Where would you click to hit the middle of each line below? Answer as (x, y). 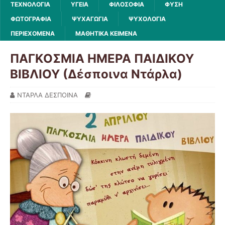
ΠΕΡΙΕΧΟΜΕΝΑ (33, 33)
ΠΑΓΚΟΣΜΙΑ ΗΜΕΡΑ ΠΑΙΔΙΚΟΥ (102, 58)
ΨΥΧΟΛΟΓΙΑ (147, 19)
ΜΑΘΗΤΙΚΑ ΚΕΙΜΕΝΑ (106, 33)
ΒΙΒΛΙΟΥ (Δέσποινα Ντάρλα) (96, 74)
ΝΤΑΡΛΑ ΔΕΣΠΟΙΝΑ (47, 95)
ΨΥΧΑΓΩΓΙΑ (90, 19)
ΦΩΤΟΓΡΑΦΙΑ (31, 19)
